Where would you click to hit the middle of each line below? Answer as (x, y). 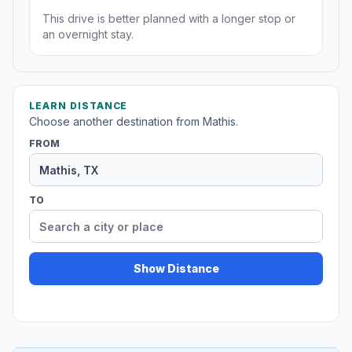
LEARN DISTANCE (79, 106)
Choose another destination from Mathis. (134, 122)
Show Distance (176, 269)
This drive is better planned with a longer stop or (169, 19)
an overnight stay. (88, 35)
